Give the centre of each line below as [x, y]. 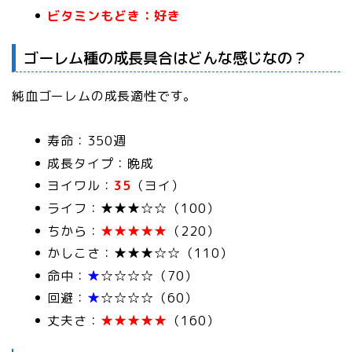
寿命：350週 [87, 141]
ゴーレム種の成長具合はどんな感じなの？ [165, 58]
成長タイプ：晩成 [101, 163]
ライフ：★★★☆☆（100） [134, 209]
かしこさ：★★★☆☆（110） [140, 253]
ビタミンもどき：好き [114, 16]
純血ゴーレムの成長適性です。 [104, 96]
